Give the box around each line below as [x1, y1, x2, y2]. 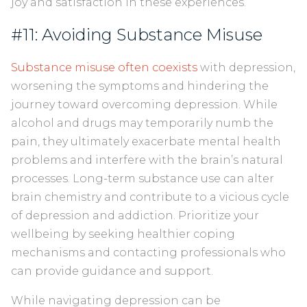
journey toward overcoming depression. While [11, 97, 278, 111]
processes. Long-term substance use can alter [11, 171, 274, 185]
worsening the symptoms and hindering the [11, 79, 269, 93]
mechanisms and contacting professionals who [11, 245, 286, 259]
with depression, [197, 60, 295, 74]
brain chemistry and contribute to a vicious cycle [11, 190, 289, 204]
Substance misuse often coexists [11, 60, 197, 74]
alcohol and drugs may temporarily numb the [11, 116, 273, 130]
